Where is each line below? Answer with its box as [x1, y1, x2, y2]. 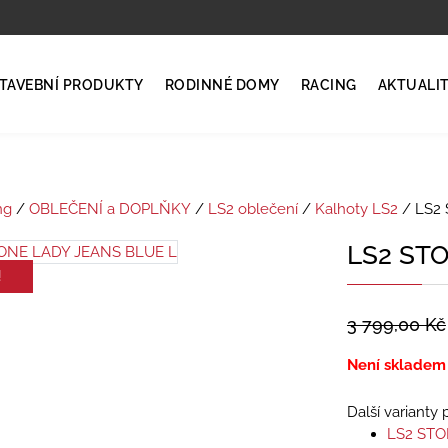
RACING [300, 77, 357, 93]
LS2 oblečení [207, 199, 298, 218]
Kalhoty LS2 [314, 199, 398, 218]
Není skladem [346, 355, 446, 374]
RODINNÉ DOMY [164, 77, 280, 93]
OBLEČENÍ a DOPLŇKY [28, 199, 191, 218]
